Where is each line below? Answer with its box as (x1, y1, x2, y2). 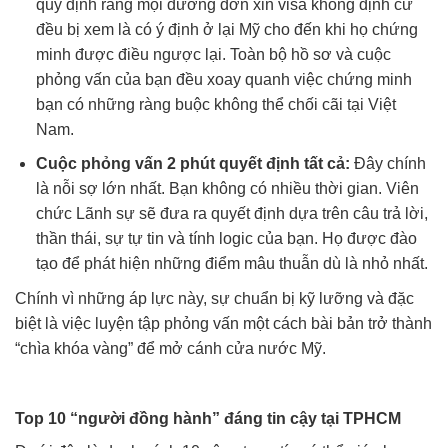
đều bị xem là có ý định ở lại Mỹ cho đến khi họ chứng (35, 20, 418, 38)
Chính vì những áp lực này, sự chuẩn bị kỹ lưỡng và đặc (15, 290, 414, 308)
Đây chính (349, 155, 426, 173)
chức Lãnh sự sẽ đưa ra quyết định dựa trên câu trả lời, (35, 205, 428, 223)
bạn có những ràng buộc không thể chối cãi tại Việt (35, 95, 396, 113)
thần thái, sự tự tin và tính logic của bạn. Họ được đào (35, 230, 417, 248)
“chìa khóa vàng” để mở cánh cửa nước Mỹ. (15, 340, 326, 358)
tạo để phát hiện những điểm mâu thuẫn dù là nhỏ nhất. (35, 255, 428, 273)
